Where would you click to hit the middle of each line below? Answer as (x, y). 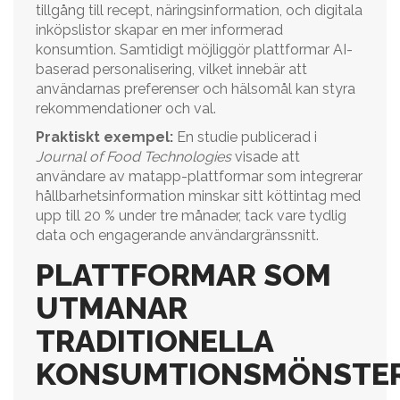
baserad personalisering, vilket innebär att (171, 69)
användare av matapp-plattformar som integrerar (199, 176)
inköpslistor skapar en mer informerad (159, 30)
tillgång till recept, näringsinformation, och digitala (199, 10)
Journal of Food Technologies (133, 157)
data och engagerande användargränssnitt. (177, 235)
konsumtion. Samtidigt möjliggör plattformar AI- (194, 50)
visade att (266, 157)
